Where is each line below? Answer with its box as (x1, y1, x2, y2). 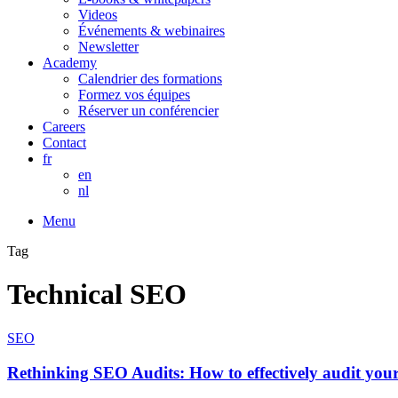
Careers (43, 119, 85, 134)
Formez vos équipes (78, 87, 190, 102)
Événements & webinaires (78, 23, 225, 38)
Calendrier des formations (78, 71, 222, 86)
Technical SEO (7, 278, 187, 311)
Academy (43, 55, 97, 70)
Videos (78, 7, 117, 22)
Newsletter (78, 39, 139, 54)
